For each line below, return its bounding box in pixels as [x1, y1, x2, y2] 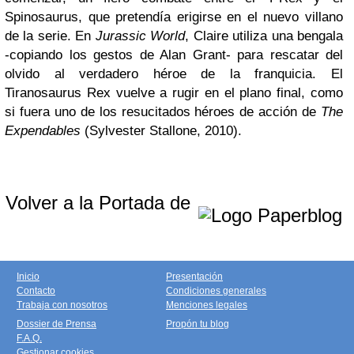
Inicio [17, 270, 40, 282]
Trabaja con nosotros [17, 299, 107, 311]
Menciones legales [166, 299, 247, 311]
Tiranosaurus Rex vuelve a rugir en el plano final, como [5, 85, 343, 100]
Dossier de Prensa [17, 318, 96, 330]
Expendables [5, 122, 85, 138]
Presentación [166, 270, 223, 282]
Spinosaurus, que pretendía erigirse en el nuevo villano [5, 9, 343, 24]
